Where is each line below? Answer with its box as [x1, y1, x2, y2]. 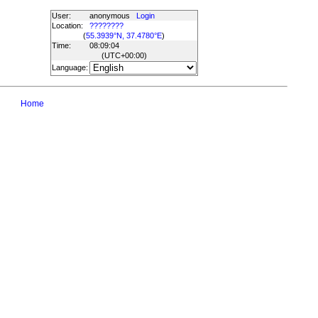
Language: [51, 63, 88, 72]
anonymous [89, 11, 136, 20]
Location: [51, 21, 83, 30]
